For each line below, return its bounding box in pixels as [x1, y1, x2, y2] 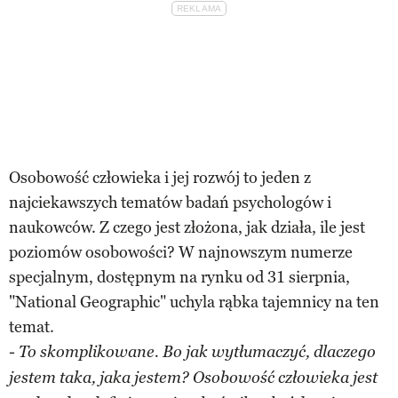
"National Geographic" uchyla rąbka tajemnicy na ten [9, 291, 379, 312]
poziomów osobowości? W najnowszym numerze [9, 242, 353, 262]
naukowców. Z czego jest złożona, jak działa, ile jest [9, 217, 365, 237]
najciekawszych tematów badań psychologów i [9, 192, 331, 212]
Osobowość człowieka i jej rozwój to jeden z [9, 167, 311, 187]
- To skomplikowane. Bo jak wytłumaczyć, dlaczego [9, 342, 376, 362]
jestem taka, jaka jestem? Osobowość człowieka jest [9, 368, 378, 387]
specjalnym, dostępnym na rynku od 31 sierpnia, [9, 267, 350, 287]
